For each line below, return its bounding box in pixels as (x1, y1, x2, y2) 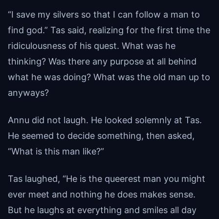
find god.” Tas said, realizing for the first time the (8, 24, 210, 35)
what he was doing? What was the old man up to (8, 71, 210, 82)
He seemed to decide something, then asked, (8, 130, 195, 141)
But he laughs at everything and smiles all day (8, 204, 197, 215)
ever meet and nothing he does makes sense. (8, 189, 196, 199)
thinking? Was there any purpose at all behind (8, 56, 197, 66)
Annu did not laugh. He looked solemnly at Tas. (8, 114, 202, 125)
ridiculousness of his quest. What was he (8, 40, 175, 51)
